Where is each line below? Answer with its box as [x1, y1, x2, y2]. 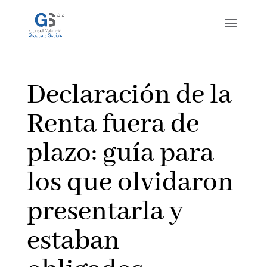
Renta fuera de [26, 107, 199, 142]
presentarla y [26, 195, 183, 229]
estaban [26, 224, 120, 259]
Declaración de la [26, 78, 232, 113]
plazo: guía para [26, 136, 214, 171]
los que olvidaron [26, 166, 234, 200]
